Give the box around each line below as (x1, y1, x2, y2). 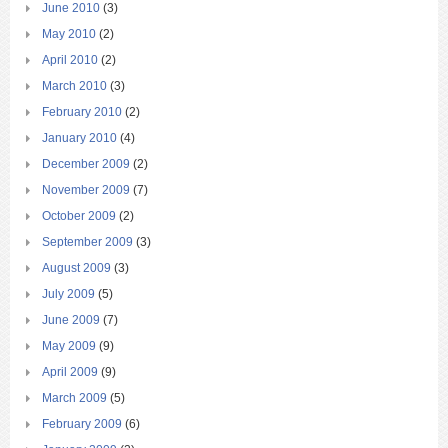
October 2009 (42, 208, 116, 223)
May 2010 (42, 26, 96, 41)
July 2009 (42, 286, 95, 301)
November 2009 (42, 182, 130, 197)
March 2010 (42, 78, 107, 93)
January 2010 (42, 130, 117, 145)
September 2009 (42, 234, 133, 249)
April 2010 (42, 52, 98, 67)
